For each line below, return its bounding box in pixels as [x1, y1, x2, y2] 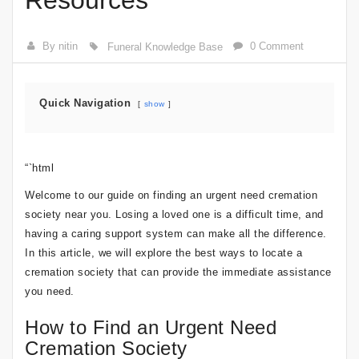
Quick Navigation [39, 97, 131, 109]
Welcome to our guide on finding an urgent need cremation [25, 189, 317, 201]
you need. [25, 285, 75, 297]
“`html [25, 162, 54, 174]
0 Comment [250, 40, 305, 52]
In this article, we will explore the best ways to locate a [25, 247, 302, 259]
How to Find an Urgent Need [25, 317, 276, 338]
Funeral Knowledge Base [107, 41, 223, 53]
